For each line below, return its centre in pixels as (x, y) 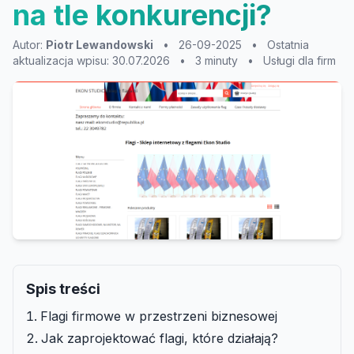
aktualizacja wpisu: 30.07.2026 (91, 60)
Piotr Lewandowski (100, 45)
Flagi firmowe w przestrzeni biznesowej (159, 316)
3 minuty (217, 60)
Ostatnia (288, 45)
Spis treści (63, 288)
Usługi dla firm (299, 60)
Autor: (29, 45)
